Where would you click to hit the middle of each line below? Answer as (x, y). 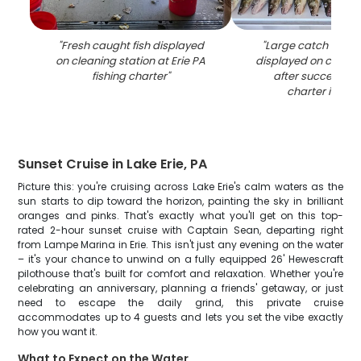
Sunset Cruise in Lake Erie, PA (113, 164)
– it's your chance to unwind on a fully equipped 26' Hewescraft (180, 259)
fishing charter (129, 76)
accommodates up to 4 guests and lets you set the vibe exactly (180, 317)
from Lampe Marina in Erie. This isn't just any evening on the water (180, 245)
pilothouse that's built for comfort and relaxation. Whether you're (180, 274)
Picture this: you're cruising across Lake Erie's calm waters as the (180, 187)
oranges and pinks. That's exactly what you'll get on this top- (180, 216)
